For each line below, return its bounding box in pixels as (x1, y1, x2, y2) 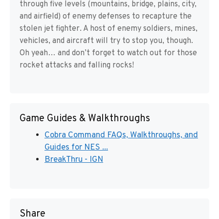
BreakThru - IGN (44, 154, 103, 165)
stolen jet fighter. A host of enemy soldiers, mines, (20, 24, 197, 34)
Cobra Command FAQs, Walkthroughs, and (44, 130, 198, 141)
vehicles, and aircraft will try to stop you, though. (20, 36, 193, 46)
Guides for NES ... (44, 142, 108, 153)
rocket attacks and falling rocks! (20, 61, 134, 70)
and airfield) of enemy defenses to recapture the (20, 12, 192, 22)
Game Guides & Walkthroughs (20, 112, 150, 125)
